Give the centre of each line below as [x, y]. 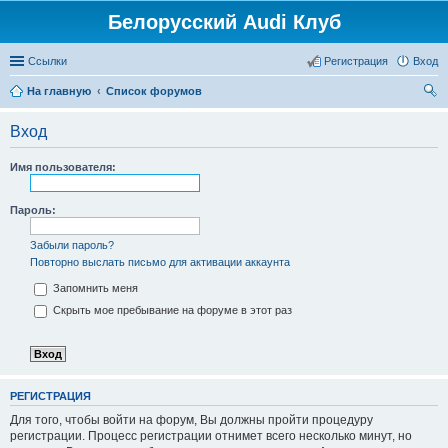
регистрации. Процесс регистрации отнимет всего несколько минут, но [211, 435]
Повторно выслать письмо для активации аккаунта [160, 262]
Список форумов [154, 91]
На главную [59, 91]
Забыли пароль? [72, 245]
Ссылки [47, 61]
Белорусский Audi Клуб [224, 22]
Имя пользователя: [63, 167]
